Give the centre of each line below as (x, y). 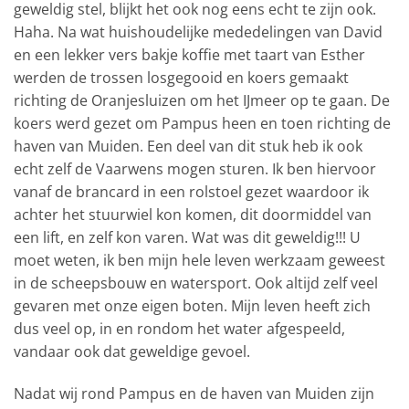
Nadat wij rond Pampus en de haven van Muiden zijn (194, 393)
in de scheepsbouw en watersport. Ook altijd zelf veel (196, 283)
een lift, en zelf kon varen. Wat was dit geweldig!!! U (187, 238)
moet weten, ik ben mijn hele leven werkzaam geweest (199, 261)
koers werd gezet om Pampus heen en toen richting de (202, 124)
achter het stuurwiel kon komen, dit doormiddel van (193, 215)
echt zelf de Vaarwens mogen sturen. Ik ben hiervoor (195, 169)
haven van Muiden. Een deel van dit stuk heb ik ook (188, 147)
